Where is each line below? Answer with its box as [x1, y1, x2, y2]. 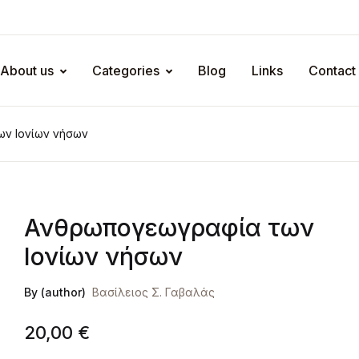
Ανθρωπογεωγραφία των [24, 213, 315, 242]
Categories [92, 63, 159, 79]
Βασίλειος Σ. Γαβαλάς [92, 285, 216, 299]
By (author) [24, 285, 87, 299]
